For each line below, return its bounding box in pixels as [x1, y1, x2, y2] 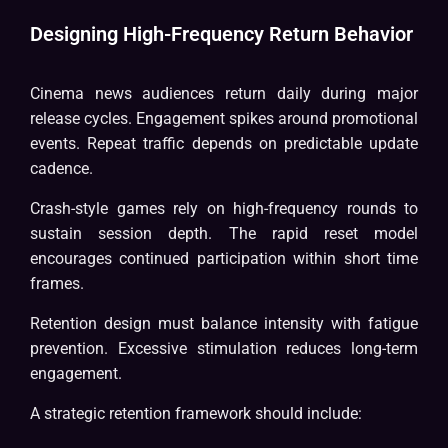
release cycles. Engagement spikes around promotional [30, 109, 418, 129]
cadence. [30, 159, 93, 179]
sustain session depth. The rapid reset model [30, 224, 418, 244]
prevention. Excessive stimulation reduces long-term [30, 339, 418, 359]
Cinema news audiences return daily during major [30, 84, 418, 104]
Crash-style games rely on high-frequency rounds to [30, 199, 418, 219]
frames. [30, 274, 84, 294]
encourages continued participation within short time [30, 249, 418, 269]
